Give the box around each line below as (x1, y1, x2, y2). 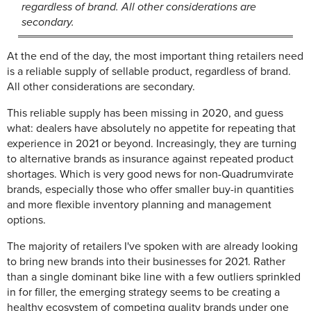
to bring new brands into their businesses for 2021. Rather (7, 254, 285, 269)
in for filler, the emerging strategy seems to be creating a (7, 285, 280, 299)
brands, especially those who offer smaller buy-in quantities (7, 182, 294, 196)
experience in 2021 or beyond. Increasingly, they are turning (7, 136, 296, 151)
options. (7, 212, 46, 227)
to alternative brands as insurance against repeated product (7, 151, 294, 166)
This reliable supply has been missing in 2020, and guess (7, 106, 283, 120)
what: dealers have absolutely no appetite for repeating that (7, 121, 296, 135)
